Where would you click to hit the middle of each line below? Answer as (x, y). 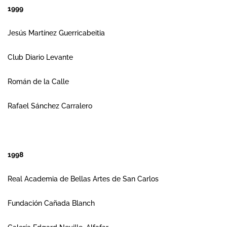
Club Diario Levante (40, 57)
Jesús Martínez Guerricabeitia (56, 33)
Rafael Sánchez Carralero (50, 106)
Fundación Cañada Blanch (51, 203)
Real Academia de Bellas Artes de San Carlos (83, 179)
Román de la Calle (38, 82)
